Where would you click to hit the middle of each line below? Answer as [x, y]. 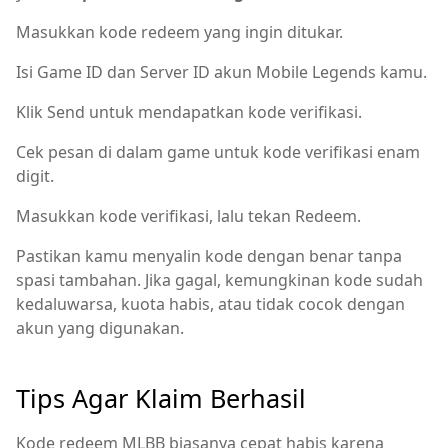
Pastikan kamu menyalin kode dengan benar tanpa [209, 255]
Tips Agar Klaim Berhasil [161, 398]
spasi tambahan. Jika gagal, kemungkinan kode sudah [219, 279]
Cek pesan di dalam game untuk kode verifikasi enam [218, 151]
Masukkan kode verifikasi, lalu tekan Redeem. [188, 215]
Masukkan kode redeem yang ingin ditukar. [179, 31]
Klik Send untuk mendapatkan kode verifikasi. [189, 111]
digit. [35, 175]
